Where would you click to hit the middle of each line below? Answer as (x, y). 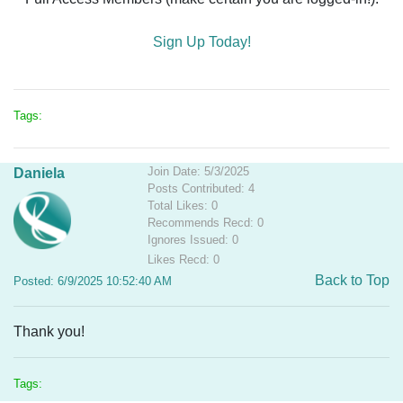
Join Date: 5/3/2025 (199, 171)
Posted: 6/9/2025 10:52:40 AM (93, 281)
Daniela (39, 173)
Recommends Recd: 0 (206, 223)
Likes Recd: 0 (184, 260)
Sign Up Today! (201, 42)
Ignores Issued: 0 (193, 240)
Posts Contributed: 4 (201, 188)
